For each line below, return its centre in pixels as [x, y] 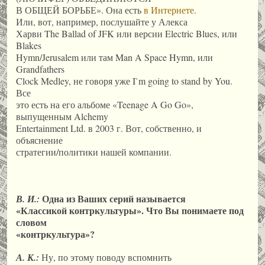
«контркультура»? [55, 234]
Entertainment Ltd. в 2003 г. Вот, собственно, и [109, 128]
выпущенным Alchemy [62, 117]
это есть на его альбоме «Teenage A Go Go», [105, 105]
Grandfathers [40, 69]
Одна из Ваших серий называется [113, 198]
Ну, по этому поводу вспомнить [105, 257]
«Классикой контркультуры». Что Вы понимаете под [130, 210]
